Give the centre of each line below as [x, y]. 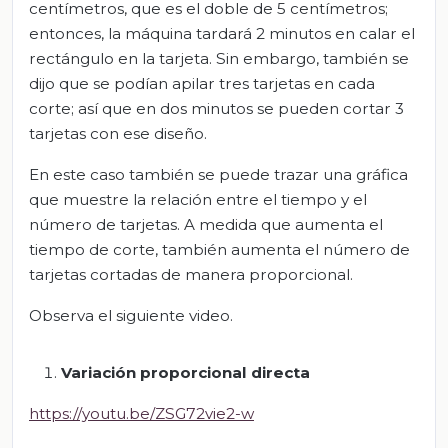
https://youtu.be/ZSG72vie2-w [141, 413]
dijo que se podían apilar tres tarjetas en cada [202, 83]
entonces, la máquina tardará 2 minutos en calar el [222, 33]
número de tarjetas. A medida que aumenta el [206, 224]
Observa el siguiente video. [131, 315]
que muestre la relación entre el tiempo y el [198, 199]
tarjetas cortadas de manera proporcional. [191, 274]
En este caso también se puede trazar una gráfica [218, 174]
